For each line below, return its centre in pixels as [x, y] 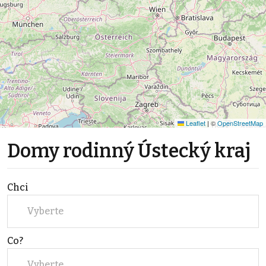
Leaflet [195, 123]
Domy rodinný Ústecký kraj [129, 151]
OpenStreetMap [240, 123]
